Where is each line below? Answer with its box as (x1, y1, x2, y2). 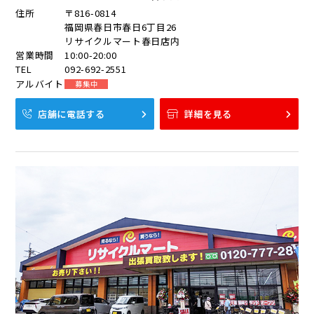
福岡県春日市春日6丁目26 (64, 20, 177, 34)
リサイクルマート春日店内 (64, 34, 180, 48)
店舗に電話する (38, 107, 105, 121)
